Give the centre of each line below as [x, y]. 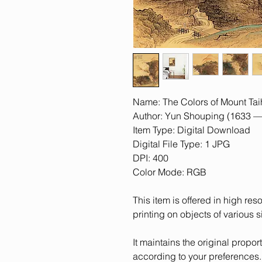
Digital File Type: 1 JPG [181, 144]
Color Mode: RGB [170, 172]
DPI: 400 [151, 158]
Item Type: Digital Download [192, 130]
